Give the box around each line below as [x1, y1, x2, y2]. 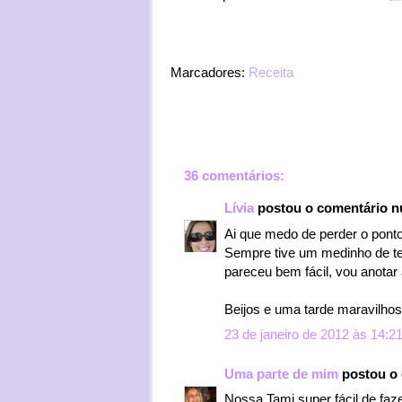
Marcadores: [170, 65, 249, 80]
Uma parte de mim [224, 365, 338, 381]
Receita [249, 65, 293, 80]
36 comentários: [184, 168, 284, 183]
